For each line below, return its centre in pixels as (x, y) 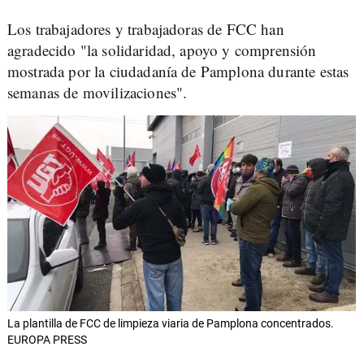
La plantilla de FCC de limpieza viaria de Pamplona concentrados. (171, 324)
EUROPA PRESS (47, 340)
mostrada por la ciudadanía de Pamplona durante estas (178, 71)
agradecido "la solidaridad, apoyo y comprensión (162, 50)
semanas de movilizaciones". (97, 92)
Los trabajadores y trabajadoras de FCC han (146, 29)
